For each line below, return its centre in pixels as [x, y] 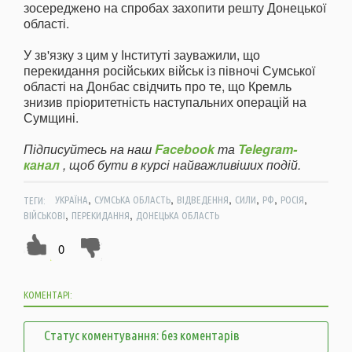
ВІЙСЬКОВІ [44, 216]
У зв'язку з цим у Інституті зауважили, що [142, 55]
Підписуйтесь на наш [89, 149]
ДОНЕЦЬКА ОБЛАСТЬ [178, 216]
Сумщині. [51, 118]
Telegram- [268, 149]
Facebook [185, 149]
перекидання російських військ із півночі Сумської [169, 71]
